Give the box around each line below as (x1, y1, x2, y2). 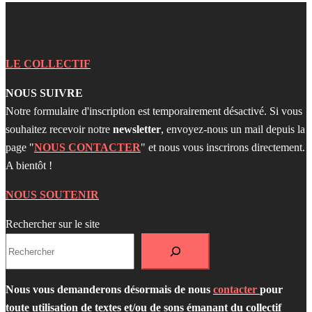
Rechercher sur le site (6, 218, 100, 231)
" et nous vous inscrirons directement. (141, 141, 305, 154)
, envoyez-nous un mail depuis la (161, 123, 305, 136)
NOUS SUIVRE (6, 87, 83, 100)
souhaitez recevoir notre (6, 123, 113, 136)
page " (6, 141, 34, 154)
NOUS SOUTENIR (6, 189, 99, 201)
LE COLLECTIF (6, 58, 91, 70)
